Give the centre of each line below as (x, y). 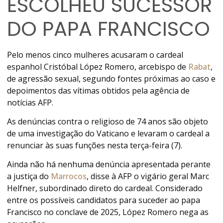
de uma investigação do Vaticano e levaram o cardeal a (109, 133)
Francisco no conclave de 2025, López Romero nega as (108, 212)
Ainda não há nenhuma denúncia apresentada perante (109, 165)
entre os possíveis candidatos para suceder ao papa (104, 200)
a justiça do (29, 176)
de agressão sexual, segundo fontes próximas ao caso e (111, 78)
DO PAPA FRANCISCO (109, 29)
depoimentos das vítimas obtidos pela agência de (99, 90)
